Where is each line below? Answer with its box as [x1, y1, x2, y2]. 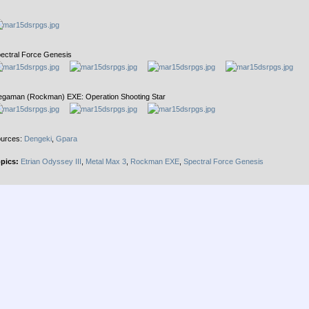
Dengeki [24, 134, 52, 143]
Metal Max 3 [86, 157, 126, 166]
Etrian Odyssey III [21, 157, 81, 166]
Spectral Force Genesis [183, 157, 263, 166]
